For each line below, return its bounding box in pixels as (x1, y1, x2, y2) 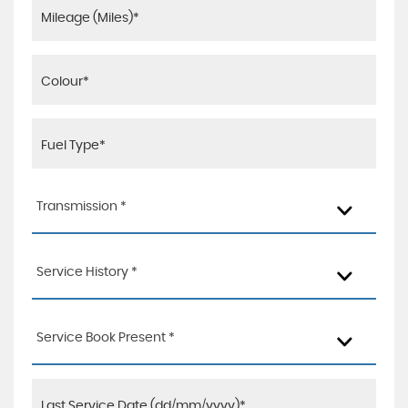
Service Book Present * (36, 331, 175, 344)
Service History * (36, 266, 138, 279)
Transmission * (36, 200, 127, 213)
